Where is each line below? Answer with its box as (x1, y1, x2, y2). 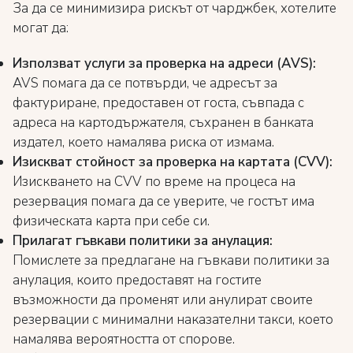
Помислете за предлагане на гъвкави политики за (13, 251, 329, 269)
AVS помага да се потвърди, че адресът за (13, 74, 277, 92)
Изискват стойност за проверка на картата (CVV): (13, 153, 333, 171)
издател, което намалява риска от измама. (13, 133, 274, 151)
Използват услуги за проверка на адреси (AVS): (13, 54, 316, 72)
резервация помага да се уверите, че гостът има (13, 192, 314, 210)
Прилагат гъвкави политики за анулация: (13, 232, 273, 250)
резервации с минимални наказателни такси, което (13, 310, 333, 329)
